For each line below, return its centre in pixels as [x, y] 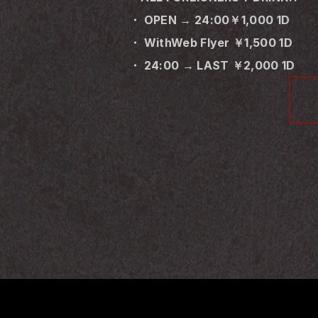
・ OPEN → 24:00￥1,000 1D [210, 20]
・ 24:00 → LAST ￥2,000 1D [212, 65]
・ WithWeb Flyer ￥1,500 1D [211, 42]
